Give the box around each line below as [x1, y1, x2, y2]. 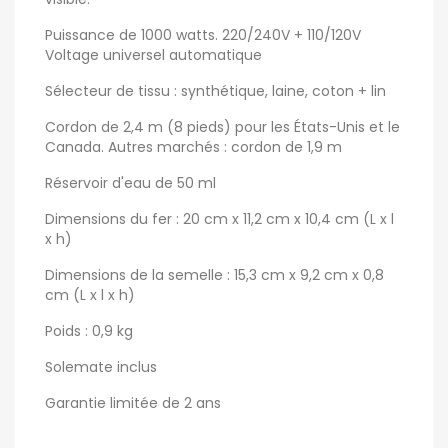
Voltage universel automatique [45, 44, 262, 65]
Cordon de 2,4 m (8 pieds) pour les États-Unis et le [45, 116, 400, 137]
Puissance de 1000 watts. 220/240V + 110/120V [45, 24, 361, 45]
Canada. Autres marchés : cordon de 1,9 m [45, 136, 346, 157]
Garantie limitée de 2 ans [45, 392, 221, 413]
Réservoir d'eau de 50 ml [45, 172, 216, 193]
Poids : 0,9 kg [45, 320, 137, 341]
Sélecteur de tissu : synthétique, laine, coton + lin [45, 80, 386, 101]
